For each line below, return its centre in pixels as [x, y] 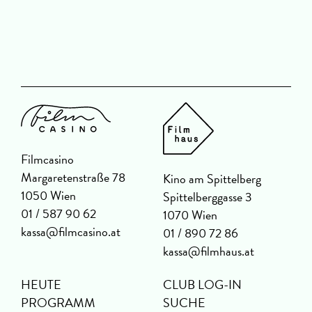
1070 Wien [190, 215]
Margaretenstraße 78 [73, 178]
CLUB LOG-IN [202, 285]
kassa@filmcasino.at [71, 232]
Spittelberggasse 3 [208, 197]
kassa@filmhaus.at [209, 251]
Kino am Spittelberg [212, 179]
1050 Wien [48, 196]
